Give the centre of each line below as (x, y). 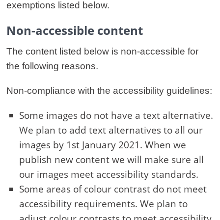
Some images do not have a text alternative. (116, 116)
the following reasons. (52, 66)
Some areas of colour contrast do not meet (113, 189)
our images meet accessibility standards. (109, 175)
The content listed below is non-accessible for (102, 52)
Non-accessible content (75, 30)
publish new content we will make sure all (111, 160)
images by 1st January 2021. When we (103, 145)
